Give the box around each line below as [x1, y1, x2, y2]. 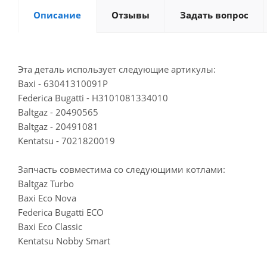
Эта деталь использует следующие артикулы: [18, 63, 216, 75]
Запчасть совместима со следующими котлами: [18, 163, 225, 175]
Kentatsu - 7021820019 [18, 135, 115, 147]
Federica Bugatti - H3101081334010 [18, 92, 168, 104]
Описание [33, 9, 81, 21]
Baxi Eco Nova [18, 192, 76, 204]
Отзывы [111, 9, 150, 21]
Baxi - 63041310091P [18, 77, 108, 89]
